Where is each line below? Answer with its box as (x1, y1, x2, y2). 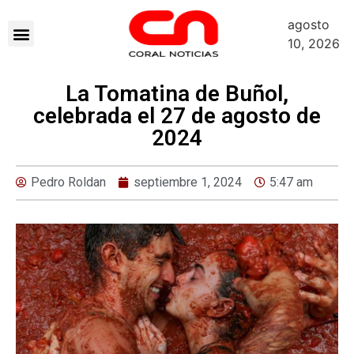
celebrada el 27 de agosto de (33, 103, 321, 129)
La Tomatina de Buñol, (66, 81, 288, 107)
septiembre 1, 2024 (134, 175, 242, 190)
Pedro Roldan (31, 175, 106, 190)
